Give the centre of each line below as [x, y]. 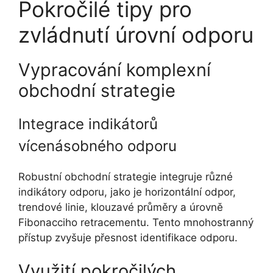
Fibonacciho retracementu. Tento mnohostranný [136, 222]
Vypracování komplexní [115, 69]
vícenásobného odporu [97, 146]
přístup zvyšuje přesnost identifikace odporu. [128, 237]
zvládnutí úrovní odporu [136, 34]
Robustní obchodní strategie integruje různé [126, 176]
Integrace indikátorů [88, 124]
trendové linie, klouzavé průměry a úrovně [121, 207]
